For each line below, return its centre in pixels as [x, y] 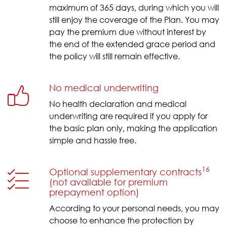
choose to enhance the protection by [122, 220]
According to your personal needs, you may [134, 208]
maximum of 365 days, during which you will [134, 7]
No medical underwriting [104, 87]
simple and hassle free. [93, 140]
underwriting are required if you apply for [128, 116]
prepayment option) [94, 192]
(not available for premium [108, 182]
